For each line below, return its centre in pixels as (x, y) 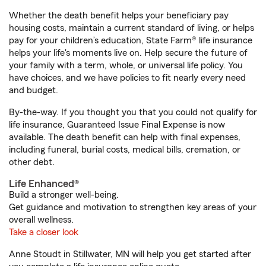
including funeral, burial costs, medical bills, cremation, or (125, 150)
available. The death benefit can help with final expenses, (125, 137)
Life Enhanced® (44, 183)
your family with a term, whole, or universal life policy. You (126, 65)
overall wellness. (41, 220)
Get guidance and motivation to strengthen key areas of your (133, 207)
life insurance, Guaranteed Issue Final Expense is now (117, 125)
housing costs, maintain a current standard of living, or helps (132, 28)
